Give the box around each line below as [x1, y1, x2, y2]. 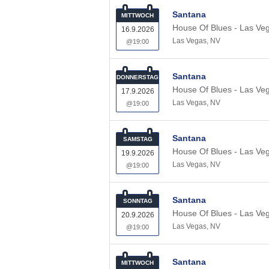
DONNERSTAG [116, 74, 159, 80]
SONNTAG [122, 198, 153, 204]
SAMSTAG [122, 136, 153, 142]
